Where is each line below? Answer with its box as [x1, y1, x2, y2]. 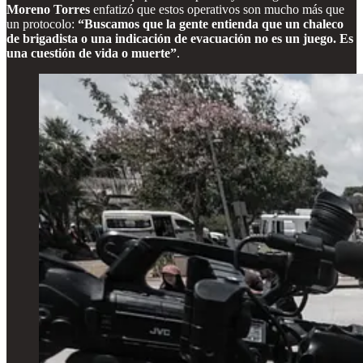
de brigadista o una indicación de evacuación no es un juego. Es [6, 31, 353, 45]
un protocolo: [6, 16, 78, 31]
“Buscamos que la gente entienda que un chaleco [78, 16, 344, 31]
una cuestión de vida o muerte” [6, 45, 177, 60]
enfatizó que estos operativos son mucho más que [90, 2, 344, 16]
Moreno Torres [6, 2, 90, 16]
